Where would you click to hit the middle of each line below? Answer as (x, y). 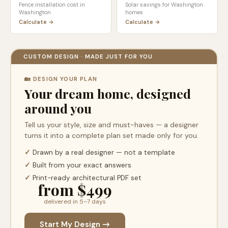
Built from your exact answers (81, 165)
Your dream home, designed (107, 93)
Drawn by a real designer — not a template (103, 152)
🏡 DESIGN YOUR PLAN (61, 79)
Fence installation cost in (52, 5)
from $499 (75, 190)
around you (58, 108)
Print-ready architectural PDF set (86, 178)
